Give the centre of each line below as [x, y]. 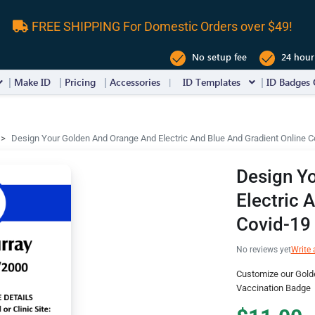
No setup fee [218, 57]
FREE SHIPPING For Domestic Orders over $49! [161, 26]
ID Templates [212, 82]
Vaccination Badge [273, 288]
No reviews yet [263, 250]
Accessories [135, 82]
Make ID [32, 82]
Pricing [80, 82]
